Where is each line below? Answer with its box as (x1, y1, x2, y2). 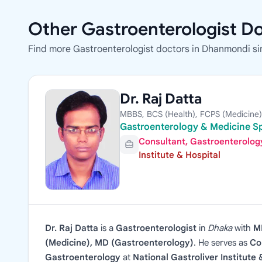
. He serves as (194, 237, 250, 249)
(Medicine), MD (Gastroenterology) (45, 237, 194, 249)
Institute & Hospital (139, 150, 220, 161)
